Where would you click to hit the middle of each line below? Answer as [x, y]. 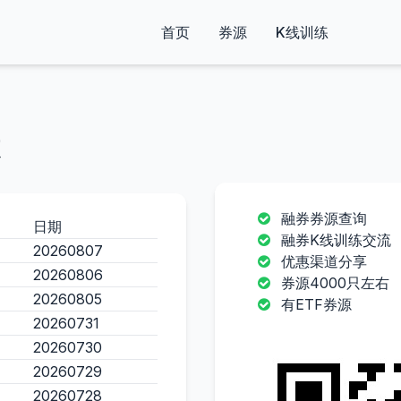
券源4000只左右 [335, 283]
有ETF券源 [316, 304]
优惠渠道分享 [324, 261]
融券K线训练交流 [336, 240]
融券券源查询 [324, 218]
